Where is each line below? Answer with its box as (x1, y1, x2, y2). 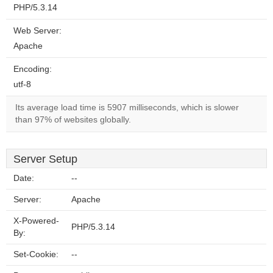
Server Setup (13, 153, 77, 165)
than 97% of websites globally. (15, 115, 131, 124)
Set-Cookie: (13, 250, 58, 259)
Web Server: (13, 26, 62, 35)
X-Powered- (13, 216, 59, 225)
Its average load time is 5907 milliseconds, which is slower (15, 103, 239, 112)
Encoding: (13, 65, 52, 74)
